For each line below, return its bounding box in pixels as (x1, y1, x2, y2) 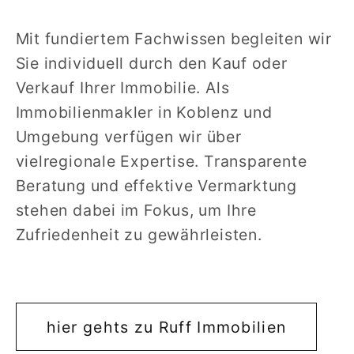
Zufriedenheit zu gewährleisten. (15, 225, 262, 245)
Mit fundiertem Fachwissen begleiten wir (15, 29, 332, 49)
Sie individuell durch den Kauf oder (15, 54, 288, 73)
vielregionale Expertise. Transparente (15, 152, 307, 171)
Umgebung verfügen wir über (15, 127, 242, 147)
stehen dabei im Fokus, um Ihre (15, 201, 257, 220)
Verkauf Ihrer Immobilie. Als (15, 78, 230, 98)
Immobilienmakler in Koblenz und (15, 103, 273, 122)
